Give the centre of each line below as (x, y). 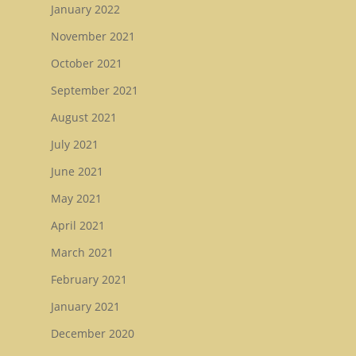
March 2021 (82, 253)
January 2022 (85, 10)
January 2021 (85, 307)
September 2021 (95, 91)
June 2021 (77, 172)
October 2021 (87, 64)
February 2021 (89, 280)
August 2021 (84, 118)
